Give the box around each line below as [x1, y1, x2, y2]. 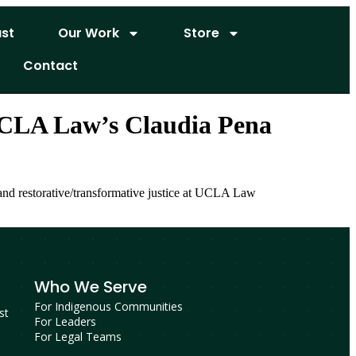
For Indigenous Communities [33, 299, 183, 315]
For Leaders [33, 314, 96, 330]
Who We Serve [33, 276, 147, 299]
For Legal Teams [33, 329, 122, 345]
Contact [23, 56, 79, 75]
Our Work [57, 24, 119, 43]
